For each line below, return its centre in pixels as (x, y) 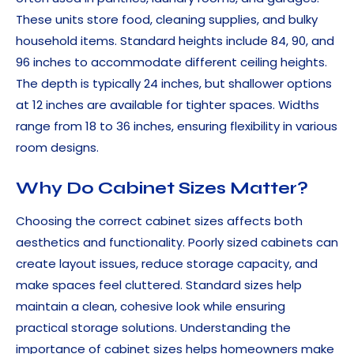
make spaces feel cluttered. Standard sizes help (159, 285)
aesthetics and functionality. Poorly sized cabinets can (177, 243)
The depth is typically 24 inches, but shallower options (174, 84)
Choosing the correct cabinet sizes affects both (159, 221)
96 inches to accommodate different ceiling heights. (171, 62)
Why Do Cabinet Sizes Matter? (162, 188)
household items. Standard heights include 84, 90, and (175, 41)
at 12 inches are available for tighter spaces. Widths (168, 105)
